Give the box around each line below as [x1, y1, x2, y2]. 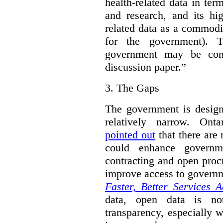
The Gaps [116, 82, 159, 95]
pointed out [105, 128, 155, 141]
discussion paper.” [105, 61, 186, 74]
